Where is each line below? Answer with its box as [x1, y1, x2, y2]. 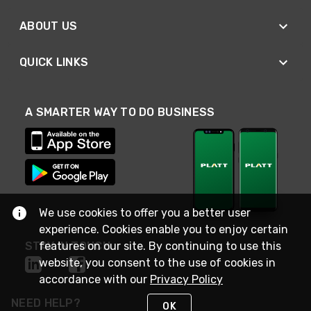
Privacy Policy [150, 273, 223, 286]
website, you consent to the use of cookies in [39, 256, 276, 269]
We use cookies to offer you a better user [39, 206, 251, 219]
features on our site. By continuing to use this [39, 239, 281, 253]
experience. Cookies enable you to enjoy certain [39, 223, 288, 236]
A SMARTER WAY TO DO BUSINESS [25, 106, 215, 119]
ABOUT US [19, 19, 78, 33]
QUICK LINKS [19, 56, 89, 69]
